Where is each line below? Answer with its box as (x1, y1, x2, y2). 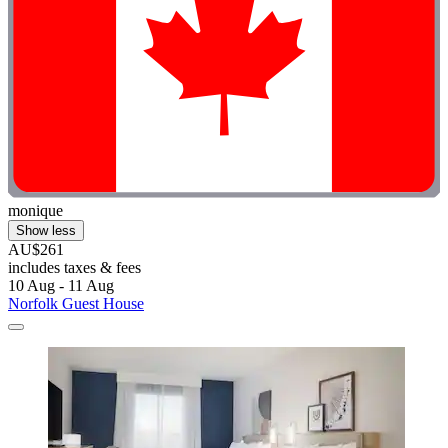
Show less (16, 223, 76, 239)
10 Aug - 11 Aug (8, 277, 114, 295)
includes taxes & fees (8, 259, 141, 277)
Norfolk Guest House (8, 295, 144, 313)
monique (8, 202, 63, 220)
